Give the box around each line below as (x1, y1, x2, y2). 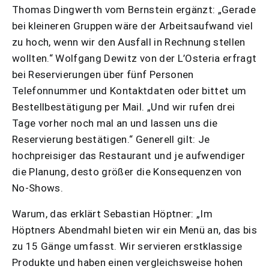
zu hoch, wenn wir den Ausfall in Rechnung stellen (12, 36, 246, 49)
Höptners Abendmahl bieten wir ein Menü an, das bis (12, 224, 257, 237)
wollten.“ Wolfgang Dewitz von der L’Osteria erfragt (12, 52, 257, 65)
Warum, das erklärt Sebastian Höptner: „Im (12, 208, 213, 220)
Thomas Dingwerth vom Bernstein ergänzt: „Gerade (12, 4, 256, 16)
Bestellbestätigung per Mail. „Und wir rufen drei (12, 101, 235, 113)
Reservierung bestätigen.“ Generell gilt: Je (12, 133, 210, 146)
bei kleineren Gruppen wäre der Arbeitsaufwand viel (12, 20, 253, 32)
